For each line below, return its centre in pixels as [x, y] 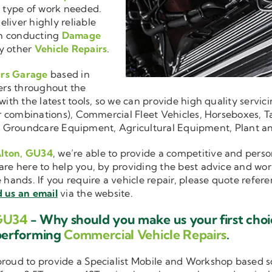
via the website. [95, 193]
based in [69, 74]
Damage [81, 36]
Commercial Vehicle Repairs [145, 235]
